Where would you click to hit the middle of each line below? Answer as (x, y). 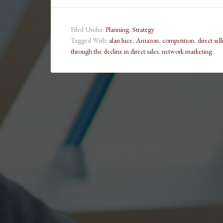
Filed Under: (88, 30)
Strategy (143, 30)
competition (178, 41)
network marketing (187, 52)
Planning (117, 30)
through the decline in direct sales (114, 52)
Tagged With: (90, 41)
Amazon (147, 41)
